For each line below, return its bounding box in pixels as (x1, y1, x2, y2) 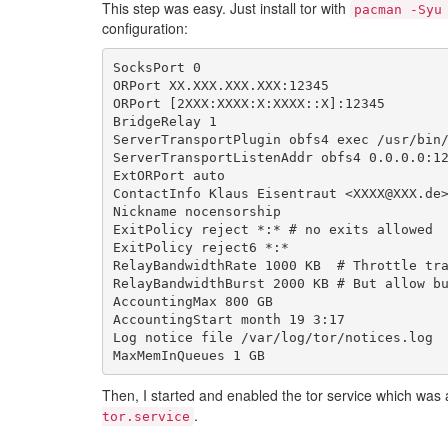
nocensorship (184, 203, 281, 219)
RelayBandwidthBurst (112, 275, 265, 291)
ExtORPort (112, 167, 185, 183)
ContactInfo (112, 185, 201, 201)
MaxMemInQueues (112, 347, 225, 363)
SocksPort (112, 59, 185, 75)
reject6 (200, 239, 257, 255)
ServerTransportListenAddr (112, 149, 313, 165)
